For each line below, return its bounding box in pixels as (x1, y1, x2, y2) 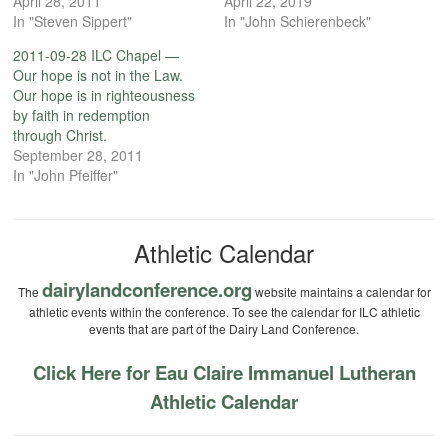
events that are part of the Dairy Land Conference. (89, 320, 359, 338)
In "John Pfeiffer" (13, 165, 119, 186)
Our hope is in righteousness (13, 85, 196, 106)
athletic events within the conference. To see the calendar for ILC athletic (28, 303, 420, 321)
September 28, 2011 (13, 145, 144, 166)
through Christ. (13, 125, 108, 146)
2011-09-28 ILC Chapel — (13, 45, 180, 66)
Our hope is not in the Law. (13, 65, 184, 86)
